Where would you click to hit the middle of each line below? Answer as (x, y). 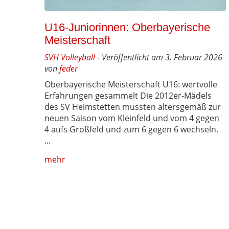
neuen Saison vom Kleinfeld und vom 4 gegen (132, 118)
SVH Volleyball (70, 58)
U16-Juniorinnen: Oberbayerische (127, 28)
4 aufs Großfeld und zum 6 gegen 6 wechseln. (131, 130)
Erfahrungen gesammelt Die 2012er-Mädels (128, 96)
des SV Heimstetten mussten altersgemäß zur (133, 107)
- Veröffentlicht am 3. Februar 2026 (159, 58)
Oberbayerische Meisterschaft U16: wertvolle (131, 85)
